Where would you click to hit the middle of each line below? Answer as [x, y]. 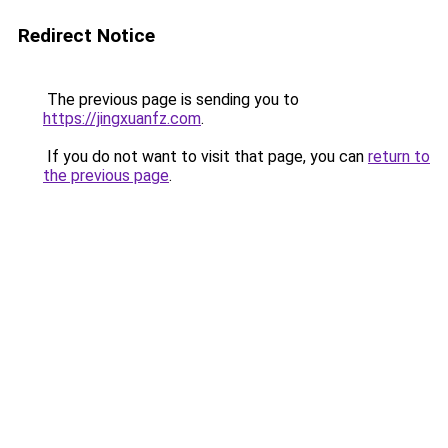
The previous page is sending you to [171, 99]
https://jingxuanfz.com [122, 118]
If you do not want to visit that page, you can [205, 156]
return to [399, 156]
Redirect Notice [86, 35]
